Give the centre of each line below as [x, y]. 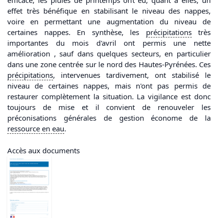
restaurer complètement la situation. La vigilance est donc [109, 97]
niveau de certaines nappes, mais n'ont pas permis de [109, 86]
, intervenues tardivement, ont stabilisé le [132, 75]
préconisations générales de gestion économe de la [109, 118]
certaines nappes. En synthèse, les [77, 32]
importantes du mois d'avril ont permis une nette [109, 43]
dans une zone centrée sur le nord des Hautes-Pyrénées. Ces [109, 64]
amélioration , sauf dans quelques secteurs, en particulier [109, 54]
